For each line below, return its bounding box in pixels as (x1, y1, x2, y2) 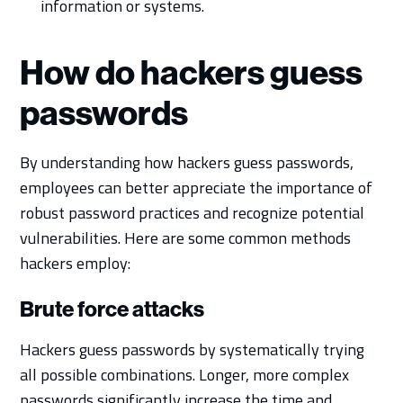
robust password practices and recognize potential (20, 200, 365, 225)
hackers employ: (20, 250, 131, 275)
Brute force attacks (20, 296, 205, 322)
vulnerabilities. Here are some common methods (20, 225, 352, 250)
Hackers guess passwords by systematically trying (20, 336, 365, 362)
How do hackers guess (20, 51, 363, 94)
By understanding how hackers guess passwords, (20, 149, 354, 175)
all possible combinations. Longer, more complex (20, 362, 350, 387)
